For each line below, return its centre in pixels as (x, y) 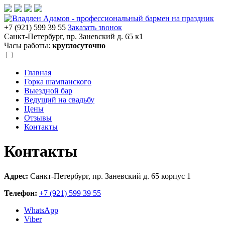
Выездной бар (48, 91)
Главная (38, 73)
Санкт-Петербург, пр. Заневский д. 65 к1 (74, 36)
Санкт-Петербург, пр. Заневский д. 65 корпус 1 (109, 176)
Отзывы (38, 118)
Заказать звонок (95, 27)
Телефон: (21, 193)
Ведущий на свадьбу (59, 100)
